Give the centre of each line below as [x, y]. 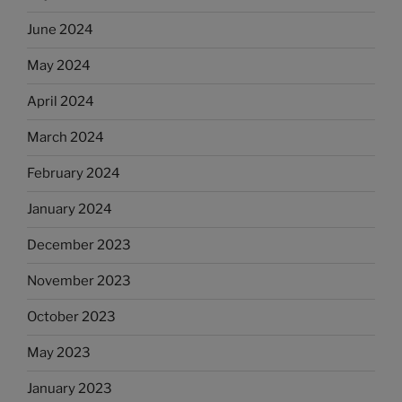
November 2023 [79, 281]
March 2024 [66, 138]
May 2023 [59, 353]
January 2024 [70, 210]
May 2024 [59, 66]
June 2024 [60, 30]
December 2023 [79, 245]
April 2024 [61, 102]
